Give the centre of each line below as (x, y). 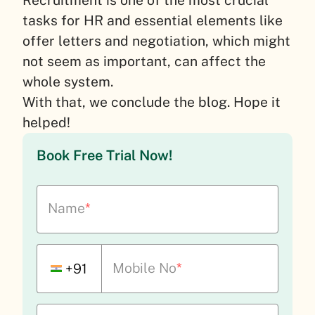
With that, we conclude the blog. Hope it (152, 102)
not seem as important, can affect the (144, 61)
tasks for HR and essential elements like (153, 20)
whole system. (68, 81)
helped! (46, 122)
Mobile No (144, 268)
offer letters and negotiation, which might (156, 40)
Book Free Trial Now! (104, 155)
